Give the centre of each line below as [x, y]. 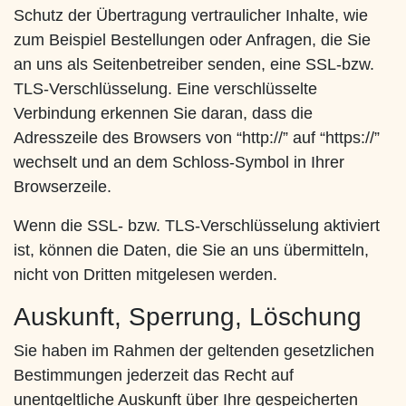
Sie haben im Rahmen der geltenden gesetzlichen [194, 351]
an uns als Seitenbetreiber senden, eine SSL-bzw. [194, 65]
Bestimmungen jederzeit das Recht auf [154, 376]
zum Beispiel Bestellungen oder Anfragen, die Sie [192, 40]
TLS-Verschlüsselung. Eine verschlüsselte [165, 89]
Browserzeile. [63, 187]
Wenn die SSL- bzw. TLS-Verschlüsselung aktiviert [197, 226]
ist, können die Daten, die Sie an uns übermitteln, [191, 251]
